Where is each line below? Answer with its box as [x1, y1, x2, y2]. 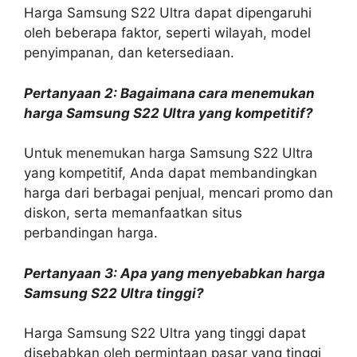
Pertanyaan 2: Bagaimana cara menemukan [24, 84, 315, 101]
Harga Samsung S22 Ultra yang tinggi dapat [24, 325, 306, 341]
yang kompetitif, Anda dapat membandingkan [24, 165, 317, 181]
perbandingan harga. [24, 225, 158, 241]
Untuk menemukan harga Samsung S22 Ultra [24, 145, 313, 161]
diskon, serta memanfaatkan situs [24, 205, 242, 221]
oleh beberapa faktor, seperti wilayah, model [24, 25, 311, 41]
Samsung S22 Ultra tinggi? [24, 284, 204, 301]
